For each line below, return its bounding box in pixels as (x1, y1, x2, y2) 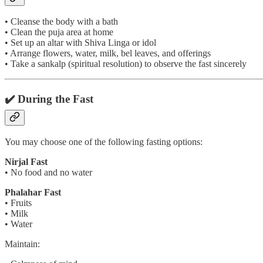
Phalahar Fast (5, 187, 61, 197)
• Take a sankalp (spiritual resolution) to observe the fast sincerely (5, 59, 247, 69)
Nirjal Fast (5, 156, 48, 167)
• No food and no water (5, 167, 92, 177)
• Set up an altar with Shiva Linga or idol (5, 38, 156, 48)
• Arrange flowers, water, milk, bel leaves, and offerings (5, 48, 211, 59)
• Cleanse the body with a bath (5, 16, 118, 27)
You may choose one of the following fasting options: (5, 136, 203, 147)
